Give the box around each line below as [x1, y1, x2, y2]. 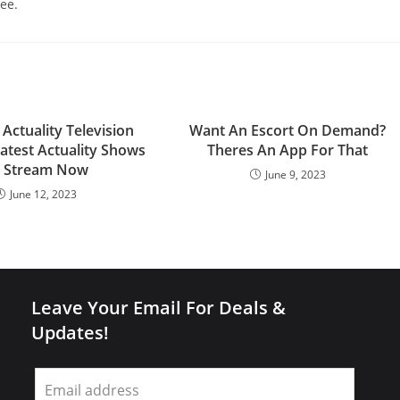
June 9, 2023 [264, 167, 326, 182]
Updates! [31, 321, 109, 345]
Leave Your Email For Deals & [31, 296, 286, 320]
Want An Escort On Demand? [189, 121, 387, 140]
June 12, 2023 [10, 187, 78, 202]
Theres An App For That [207, 140, 369, 160]
